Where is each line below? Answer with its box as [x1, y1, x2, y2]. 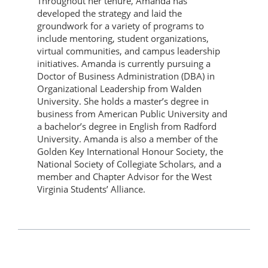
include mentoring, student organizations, [37, 32, 209, 45]
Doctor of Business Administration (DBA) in [37, 70, 215, 83]
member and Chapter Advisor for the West [37, 170, 212, 183]
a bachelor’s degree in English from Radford [37, 120, 217, 133]
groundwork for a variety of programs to [37, 20, 204, 32]
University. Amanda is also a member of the [37, 133, 218, 145]
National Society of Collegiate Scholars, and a [37, 158, 221, 170]
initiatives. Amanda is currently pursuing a [37, 57, 211, 70]
